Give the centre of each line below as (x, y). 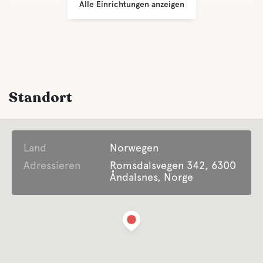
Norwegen (134, 148)
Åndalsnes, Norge (152, 177)
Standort (41, 98)
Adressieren (52, 165)
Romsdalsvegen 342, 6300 (173, 165)
